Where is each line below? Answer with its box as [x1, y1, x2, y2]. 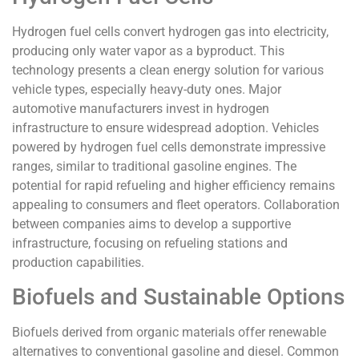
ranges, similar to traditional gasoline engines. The [12, 158, 296, 174]
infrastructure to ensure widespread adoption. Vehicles [12, 119, 319, 135]
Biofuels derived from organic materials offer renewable [12, 324, 326, 340]
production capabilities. [12, 254, 144, 270]
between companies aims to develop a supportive [12, 216, 291, 232]
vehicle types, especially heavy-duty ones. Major [12, 81, 281, 97]
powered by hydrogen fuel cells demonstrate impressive [12, 139, 325, 155]
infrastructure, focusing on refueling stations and [12, 235, 288, 251]
